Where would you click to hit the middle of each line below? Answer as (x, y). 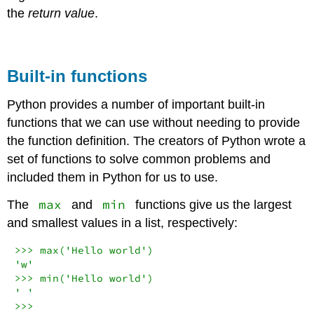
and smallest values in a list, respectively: (123, 223)
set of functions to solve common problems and (139, 159)
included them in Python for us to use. (113, 178)
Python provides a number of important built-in (136, 105)
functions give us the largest (211, 204)
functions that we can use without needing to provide (154, 123)
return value (62, 14)
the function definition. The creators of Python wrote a (157, 141)
